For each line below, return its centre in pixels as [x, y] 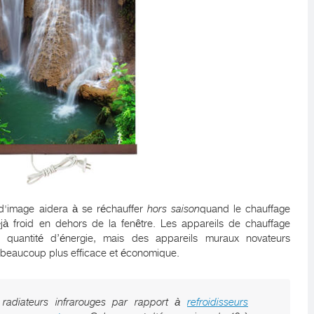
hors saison [173, 209]
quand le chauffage [245, 209]
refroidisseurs [218, 302]
